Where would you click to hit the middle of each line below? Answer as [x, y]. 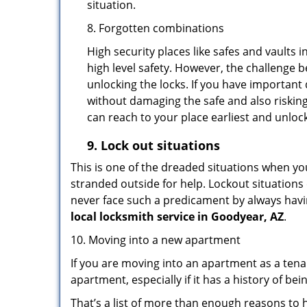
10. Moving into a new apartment [156, 240]
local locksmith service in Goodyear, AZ [177, 217]
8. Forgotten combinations [156, 28]
